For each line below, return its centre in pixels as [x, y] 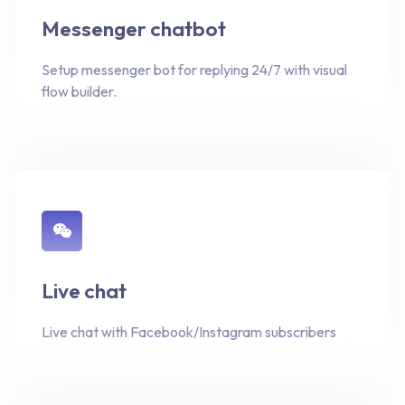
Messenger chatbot [134, 28]
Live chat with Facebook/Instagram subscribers [189, 331]
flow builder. [79, 91]
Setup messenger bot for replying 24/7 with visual [194, 69]
